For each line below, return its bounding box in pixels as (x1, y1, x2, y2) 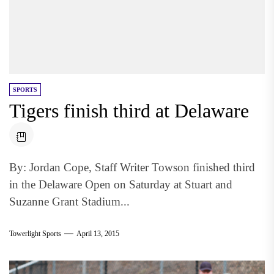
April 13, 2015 (76, 229, 119, 238)
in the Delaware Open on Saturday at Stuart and (9, 178, 232, 191)
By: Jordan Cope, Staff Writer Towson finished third (9, 161, 255, 174)
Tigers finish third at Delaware (9, 100, 249, 122)
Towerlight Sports (9, 229, 61, 238)
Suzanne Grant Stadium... (9, 195, 130, 208)
